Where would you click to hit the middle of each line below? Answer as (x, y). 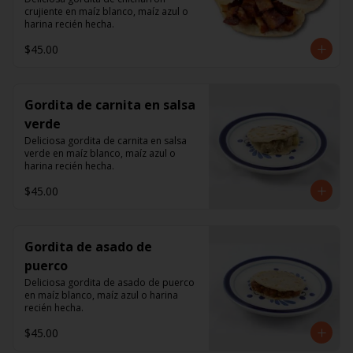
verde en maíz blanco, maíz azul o (100, 153)
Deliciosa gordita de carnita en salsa (106, 141)
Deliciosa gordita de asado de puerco (110, 282)
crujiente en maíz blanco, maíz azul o (106, 11)
